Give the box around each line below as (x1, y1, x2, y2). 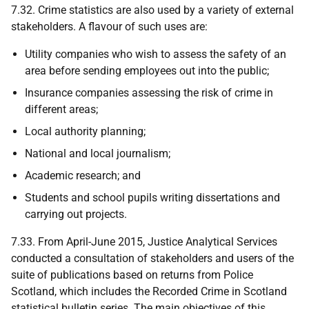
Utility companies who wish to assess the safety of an (25, 48, 286, 61)
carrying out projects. (25, 208, 127, 221)
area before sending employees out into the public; (25, 64, 269, 77)
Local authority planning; (25, 125, 146, 138)
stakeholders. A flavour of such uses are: (11, 20, 208, 33)
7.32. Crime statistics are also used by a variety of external (11, 3, 294, 17)
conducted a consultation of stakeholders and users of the (11, 252, 294, 265)
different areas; (25, 103, 98, 116)
